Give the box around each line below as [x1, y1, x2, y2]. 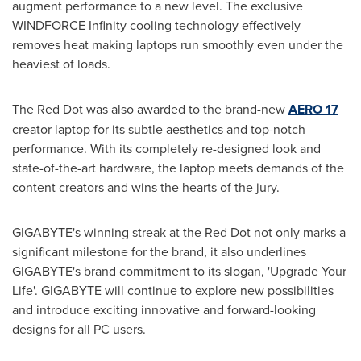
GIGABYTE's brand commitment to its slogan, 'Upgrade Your [12, 261, 346, 280]
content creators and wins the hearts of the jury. [12, 177, 280, 196]
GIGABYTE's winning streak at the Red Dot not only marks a [12, 222, 346, 241]
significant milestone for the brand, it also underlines [12, 242, 306, 260]
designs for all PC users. [12, 319, 146, 338]
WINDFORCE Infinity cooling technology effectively [12, 15, 301, 34]
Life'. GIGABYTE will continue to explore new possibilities [12, 280, 334, 299]
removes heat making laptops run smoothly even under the [12, 35, 343, 53]
